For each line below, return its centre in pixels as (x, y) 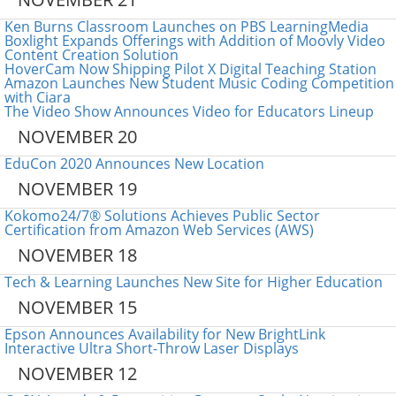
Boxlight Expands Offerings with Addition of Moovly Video (195, 41)
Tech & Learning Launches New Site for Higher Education (194, 282)
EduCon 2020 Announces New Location (134, 164)
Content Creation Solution (91, 55)
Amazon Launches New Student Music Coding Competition (199, 83)
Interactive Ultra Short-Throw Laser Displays (152, 348)
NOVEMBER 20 (77, 137)
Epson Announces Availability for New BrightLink (165, 334)
